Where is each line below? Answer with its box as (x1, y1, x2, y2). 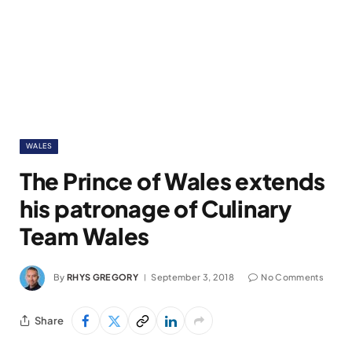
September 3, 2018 (151, 271, 234, 282)
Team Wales (20, 222, 150, 250)
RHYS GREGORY (67, 271, 138, 282)
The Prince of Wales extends (20, 167, 326, 195)
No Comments (261, 271, 324, 282)
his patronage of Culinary (20, 194, 291, 222)
